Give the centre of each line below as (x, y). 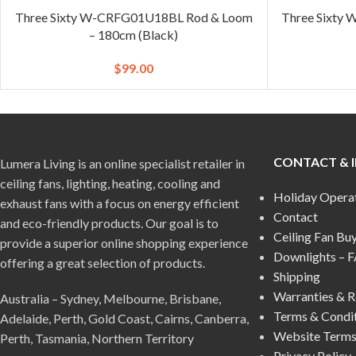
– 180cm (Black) (134, 34)
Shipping (296, 276)
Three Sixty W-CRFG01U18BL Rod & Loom (133, 17)
